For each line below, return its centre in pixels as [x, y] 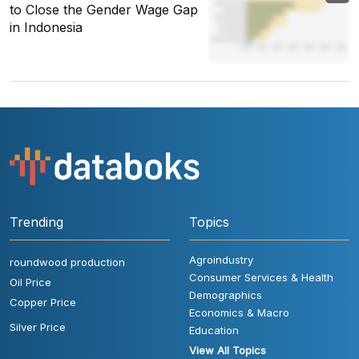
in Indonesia [46, 28]
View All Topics [228, 351]
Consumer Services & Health [261, 278]
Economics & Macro [239, 313]
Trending [36, 222]
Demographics [226, 295]
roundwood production [67, 262]
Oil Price [30, 282]
